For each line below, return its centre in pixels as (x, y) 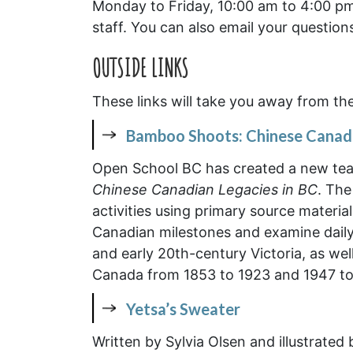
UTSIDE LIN (137, 68)
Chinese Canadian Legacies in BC (205, 189)
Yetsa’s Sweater (183, 308)
